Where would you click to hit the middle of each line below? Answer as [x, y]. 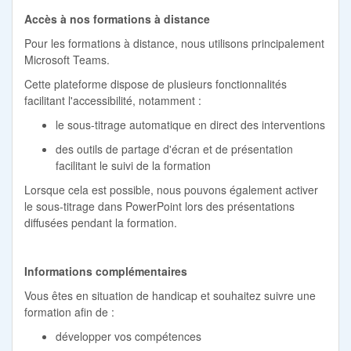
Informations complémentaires [107, 271]
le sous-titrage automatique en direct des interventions [190, 124]
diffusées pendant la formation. [101, 222]
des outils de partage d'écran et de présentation [174, 148]
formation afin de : [69, 311]
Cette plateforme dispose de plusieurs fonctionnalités [156, 83]
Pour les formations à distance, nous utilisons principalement [174, 43]
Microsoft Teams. [67, 59]
